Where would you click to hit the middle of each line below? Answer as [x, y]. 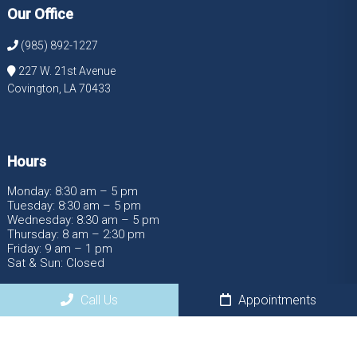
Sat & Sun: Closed [55, 263]
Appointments [275, 300]
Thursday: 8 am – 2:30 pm [76, 235]
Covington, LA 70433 [59, 89]
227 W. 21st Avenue [67, 71]
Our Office [40, 14]
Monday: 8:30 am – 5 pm [72, 192]
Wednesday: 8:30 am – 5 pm [83, 220]
